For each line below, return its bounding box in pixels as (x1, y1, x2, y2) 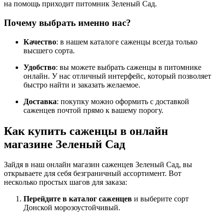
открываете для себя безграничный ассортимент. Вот (4, 169, 181, 178)
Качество (23, 37, 56, 46)
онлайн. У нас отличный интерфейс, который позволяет (23, 71, 211, 80)
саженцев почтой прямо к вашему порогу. (23, 106, 163, 114)
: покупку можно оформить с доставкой (57, 97, 189, 106)
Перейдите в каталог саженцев (23, 195, 132, 203)
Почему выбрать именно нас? (4, 17, 131, 28)
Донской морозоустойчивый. (23, 203, 120, 212)
